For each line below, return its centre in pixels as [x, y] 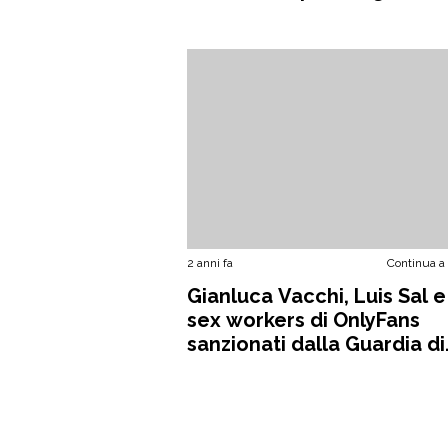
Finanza [224, 368]
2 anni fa [210, 263]
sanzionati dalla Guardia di [316, 344]
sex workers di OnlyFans [303, 320]
